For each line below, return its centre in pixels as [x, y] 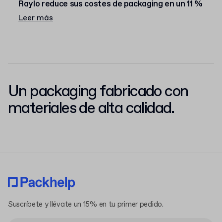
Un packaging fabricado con [98, 92]
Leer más [36, 18]
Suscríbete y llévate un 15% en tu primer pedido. [86, 205]
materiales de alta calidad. [91, 109]
